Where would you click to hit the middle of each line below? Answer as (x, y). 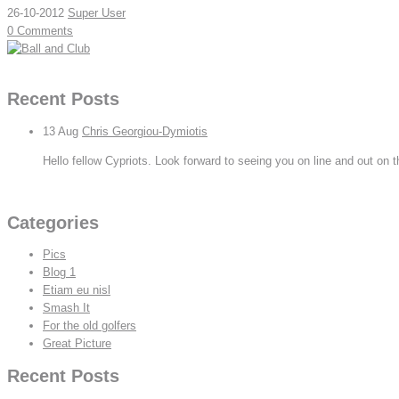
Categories (53, 222)
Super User (97, 13)
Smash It (66, 307)
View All (28, 190)
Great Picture (77, 343)
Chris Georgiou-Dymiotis (145, 131)
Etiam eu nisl (77, 289)
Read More (35, 67)
